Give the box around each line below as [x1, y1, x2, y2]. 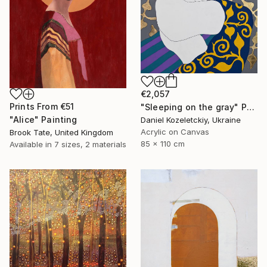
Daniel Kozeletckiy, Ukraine [141, 114, 241, 125]
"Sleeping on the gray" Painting [246, 101, 254, 112]
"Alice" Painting [10, 114, 77, 125]
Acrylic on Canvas [141, 126, 209, 136]
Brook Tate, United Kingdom [10, 128, 113, 138]
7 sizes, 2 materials [54, 139, 126, 150]
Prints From [10, 101, 60, 112]
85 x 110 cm [141, 138, 185, 148]
